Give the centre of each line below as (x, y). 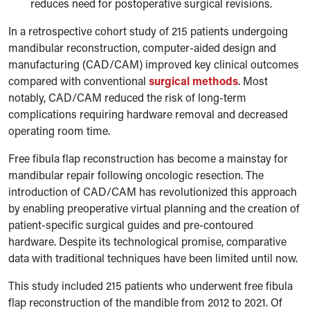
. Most (253, 81)
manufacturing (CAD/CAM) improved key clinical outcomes (154, 64)
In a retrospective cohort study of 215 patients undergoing (148, 31)
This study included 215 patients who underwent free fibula (151, 285)
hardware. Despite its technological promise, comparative (147, 241)
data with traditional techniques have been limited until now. (153, 258)
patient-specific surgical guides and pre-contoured (131, 225)
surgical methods (193, 81)
